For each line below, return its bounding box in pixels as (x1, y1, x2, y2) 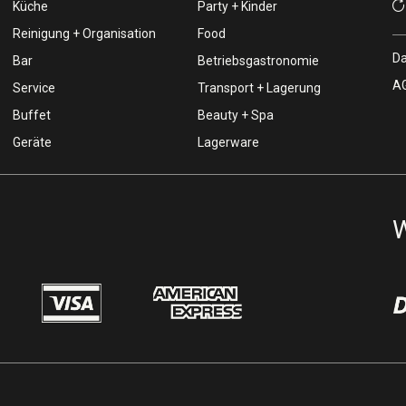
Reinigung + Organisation (12, 26, 156, 41)
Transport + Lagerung (198, 81, 322, 95)
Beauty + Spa (198, 108, 275, 122)
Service (12, 81, 55, 95)
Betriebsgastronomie (198, 53, 320, 68)
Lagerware (198, 135, 260, 150)
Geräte (12, 135, 52, 150)
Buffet (12, 108, 51, 122)
